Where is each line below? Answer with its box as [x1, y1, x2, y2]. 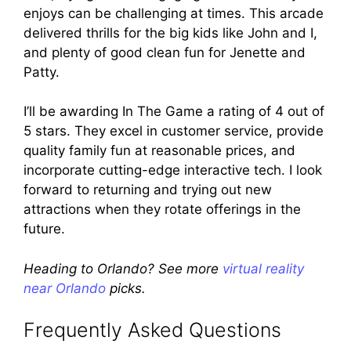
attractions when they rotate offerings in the [24, 201, 301, 218]
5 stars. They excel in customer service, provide [24, 123, 324, 139]
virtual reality [223, 260, 304, 277]
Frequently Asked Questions [24, 318, 281, 342]
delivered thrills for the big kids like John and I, [24, 24, 317, 41]
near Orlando [24, 280, 106, 296]
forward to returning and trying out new [24, 182, 272, 198]
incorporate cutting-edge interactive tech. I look [24, 162, 322, 179]
